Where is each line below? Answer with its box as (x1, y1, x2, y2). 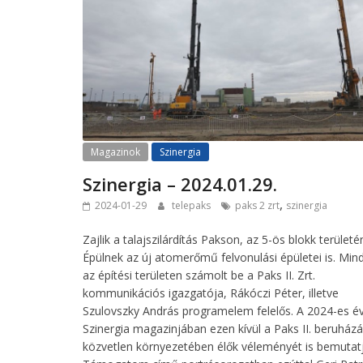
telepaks (172, 199, 213, 213)
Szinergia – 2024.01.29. (83, 172, 277, 197)
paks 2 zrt (235, 199, 280, 213)
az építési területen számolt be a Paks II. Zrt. (83, 267, 315, 284)
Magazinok (91, 145, 140, 160)
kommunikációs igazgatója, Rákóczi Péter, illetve (83, 285, 339, 301)
